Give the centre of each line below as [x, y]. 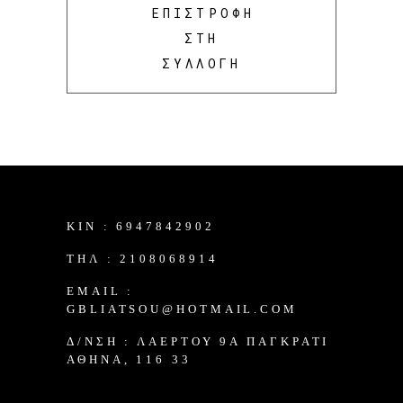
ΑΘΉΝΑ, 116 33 [129, 359]
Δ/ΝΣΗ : [102, 341]
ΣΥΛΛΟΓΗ [201, 63]
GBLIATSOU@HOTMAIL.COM [182, 309]
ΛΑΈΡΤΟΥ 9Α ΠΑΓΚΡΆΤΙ [233, 341]
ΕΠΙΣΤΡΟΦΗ [203, 13]
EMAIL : [101, 291]
